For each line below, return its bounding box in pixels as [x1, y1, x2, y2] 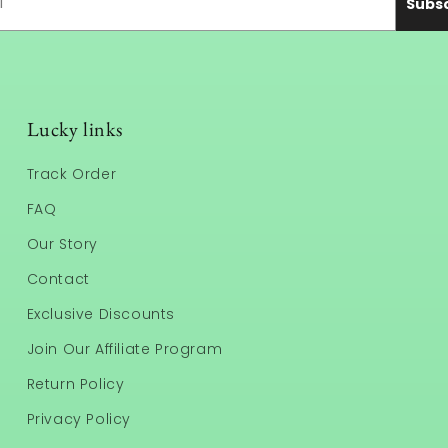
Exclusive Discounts [26, 303, 176, 324]
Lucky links [26, 115, 123, 142]
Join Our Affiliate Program [26, 338, 223, 359]
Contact [26, 268, 90, 289]
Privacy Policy [26, 408, 132, 429]
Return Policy [26, 373, 125, 394]
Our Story [26, 233, 99, 254]
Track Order [26, 163, 117, 184]
